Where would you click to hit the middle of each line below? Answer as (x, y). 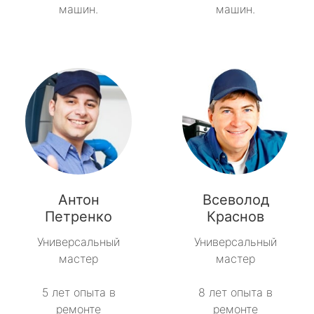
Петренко (78, 217)
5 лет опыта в (78, 293)
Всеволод (235, 200)
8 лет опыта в (235, 293)
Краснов (235, 217)
